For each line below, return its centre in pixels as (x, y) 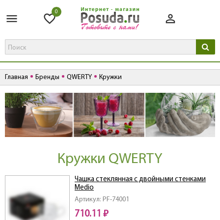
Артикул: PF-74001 (102, 200)
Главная (16, 78)
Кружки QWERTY (110, 160)
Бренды (47, 78)
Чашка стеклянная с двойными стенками (140, 180)
